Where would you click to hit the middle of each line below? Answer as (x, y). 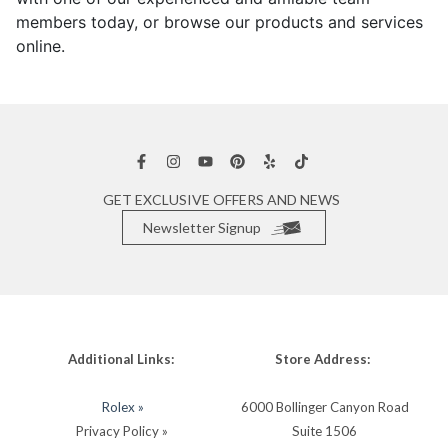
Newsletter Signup (202, 227)
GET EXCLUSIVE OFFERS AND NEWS (221, 199)
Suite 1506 (325, 431)
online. (40, 46)
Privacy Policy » (121, 431)
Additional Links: (123, 359)
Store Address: (325, 359)
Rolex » (123, 407)
